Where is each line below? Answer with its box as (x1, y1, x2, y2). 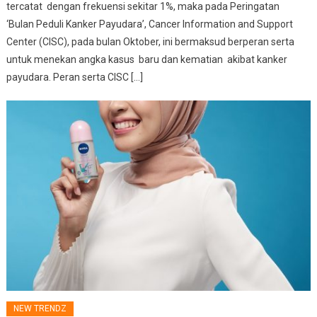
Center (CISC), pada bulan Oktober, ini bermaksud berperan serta (6, 36, 297, 48)
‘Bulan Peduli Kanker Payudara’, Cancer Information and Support (6, 18, 294, 30)
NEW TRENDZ (13, 304, 67, 314)
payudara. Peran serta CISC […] (6, 71, 144, 83)
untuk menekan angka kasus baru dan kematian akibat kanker (6, 54, 288, 66)
